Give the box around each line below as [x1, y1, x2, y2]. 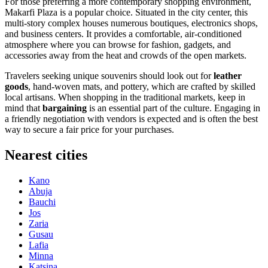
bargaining [42, 102, 87, 113]
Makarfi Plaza [5, 7, 57, 17]
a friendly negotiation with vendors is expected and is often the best [5, 113, 258, 124]
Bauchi [29, 196, 56, 207]
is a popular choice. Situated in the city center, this [57, 7, 248, 17]
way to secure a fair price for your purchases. [5, 124, 174, 135]
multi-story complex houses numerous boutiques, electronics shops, [5, 17, 258, 28]
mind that [5, 102, 42, 113]
